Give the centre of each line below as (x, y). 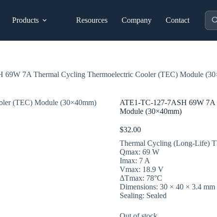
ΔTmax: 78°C (141, 178)
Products (26, 20)
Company (137, 20)
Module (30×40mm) (150, 111)
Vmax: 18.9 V (141, 170)
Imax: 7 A (135, 161)
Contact (178, 20)
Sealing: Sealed (143, 196)
